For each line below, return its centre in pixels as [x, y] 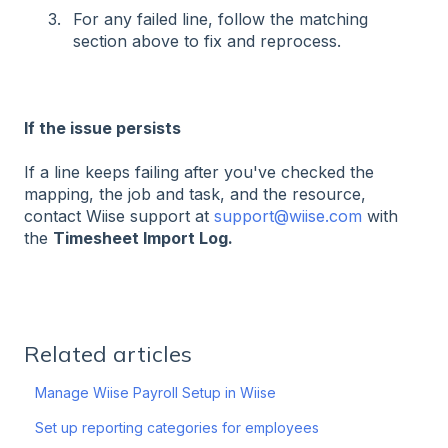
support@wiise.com [288, 216]
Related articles [108, 353]
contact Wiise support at [119, 216]
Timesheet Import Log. [143, 238]
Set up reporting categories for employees [179, 427]
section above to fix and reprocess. [207, 41]
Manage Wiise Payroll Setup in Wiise [156, 392]
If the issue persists [102, 127]
